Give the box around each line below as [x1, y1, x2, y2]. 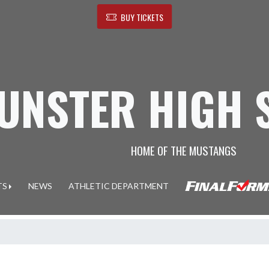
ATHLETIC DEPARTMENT [68, 181, 169, 191]
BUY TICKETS [120, 11, 163, 23]
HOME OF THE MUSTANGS [131, 142, 237, 159]
